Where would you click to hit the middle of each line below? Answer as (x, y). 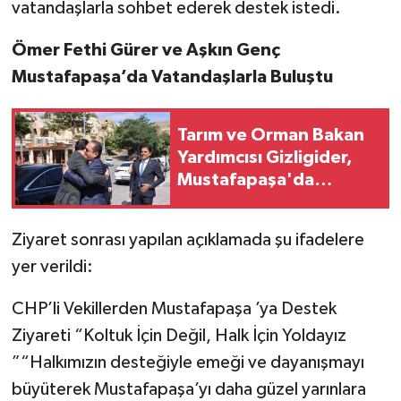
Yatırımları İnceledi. (257, 203)
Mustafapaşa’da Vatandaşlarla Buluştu (172, 77)
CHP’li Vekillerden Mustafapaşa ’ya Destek (174, 308)
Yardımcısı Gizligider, (265, 158)
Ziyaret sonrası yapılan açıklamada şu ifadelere (188, 239)
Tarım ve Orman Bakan (271, 136)
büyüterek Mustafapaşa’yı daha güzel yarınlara (188, 389)
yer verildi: (52, 266)
